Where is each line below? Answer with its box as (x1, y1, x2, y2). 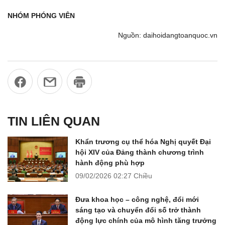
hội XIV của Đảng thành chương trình (75, 148, 204, 156)
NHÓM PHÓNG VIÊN (8, 11, 75, 20)
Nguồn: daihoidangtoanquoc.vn (118, 31, 217, 40)
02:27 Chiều (114, 171, 152, 180)
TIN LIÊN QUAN (8, 114, 100, 128)
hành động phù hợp (75, 158, 145, 167)
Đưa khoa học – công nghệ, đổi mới (75, 195, 199, 203)
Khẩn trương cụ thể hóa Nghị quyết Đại (75, 137, 211, 146)
